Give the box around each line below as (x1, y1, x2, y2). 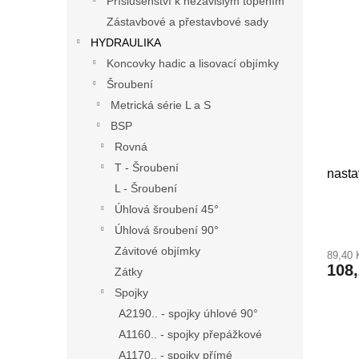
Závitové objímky (115, 244, 200, 258)
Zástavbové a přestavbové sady (107, 15, 268, 29)
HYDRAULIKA (91, 36, 161, 50)
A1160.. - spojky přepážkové (119, 328, 262, 341)
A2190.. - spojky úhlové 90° (119, 307, 258, 321)
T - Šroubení (115, 161, 179, 175)
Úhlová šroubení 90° (115, 224, 219, 237)
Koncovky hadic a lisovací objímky (107, 57, 279, 71)
